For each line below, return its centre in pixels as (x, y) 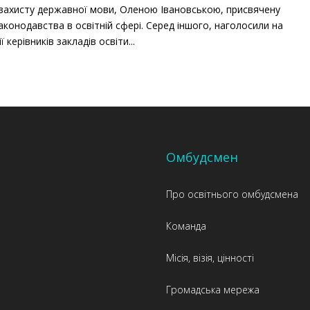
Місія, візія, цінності (210, 258)
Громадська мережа (213, 290)
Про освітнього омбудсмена (232, 194)
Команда (186, 226)
